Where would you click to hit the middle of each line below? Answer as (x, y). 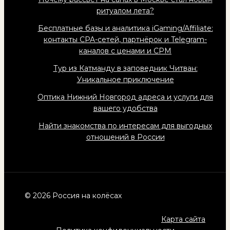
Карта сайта (183, 219)
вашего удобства (125, 108)
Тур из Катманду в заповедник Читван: (125, 68)
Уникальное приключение (125, 79)
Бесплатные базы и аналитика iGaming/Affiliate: (125, 28)
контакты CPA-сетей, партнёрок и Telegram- (125, 39)
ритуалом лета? (125, 11)
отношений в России (125, 137)
